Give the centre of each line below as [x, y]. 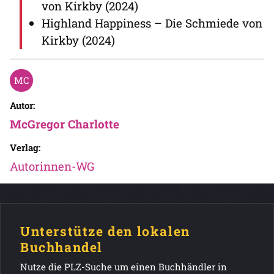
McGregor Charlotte [65, 124]
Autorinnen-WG [52, 166]
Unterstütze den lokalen [105, 231]
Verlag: [25, 147]
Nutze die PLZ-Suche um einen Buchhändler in [124, 266]
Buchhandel [61, 247]
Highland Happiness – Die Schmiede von [152, 23]
